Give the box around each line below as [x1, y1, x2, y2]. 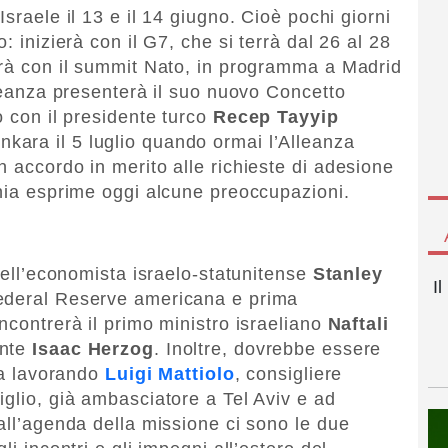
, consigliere [234, 363, 343, 384]
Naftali [327, 313, 389, 334]
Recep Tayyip [212, 106, 339, 127]
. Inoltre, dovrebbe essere [153, 338, 382, 359]
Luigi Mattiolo [105, 363, 235, 384]
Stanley [312, 263, 383, 284]
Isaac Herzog [32, 338, 154, 359]
